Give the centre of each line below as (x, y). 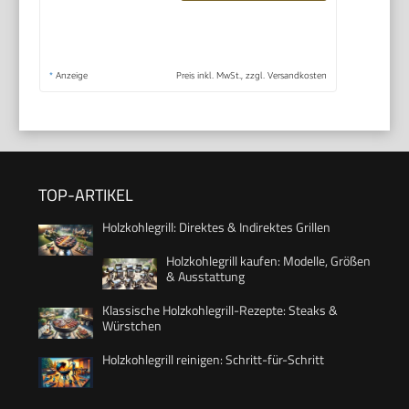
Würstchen (132, 325)
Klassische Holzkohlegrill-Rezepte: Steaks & (220, 309)
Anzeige (71, 74)
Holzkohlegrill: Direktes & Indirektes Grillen (216, 226)
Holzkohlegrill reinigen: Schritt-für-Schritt (213, 359)
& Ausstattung (205, 276)
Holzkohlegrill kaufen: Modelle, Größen (268, 260)
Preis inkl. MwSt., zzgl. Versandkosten (251, 74)
